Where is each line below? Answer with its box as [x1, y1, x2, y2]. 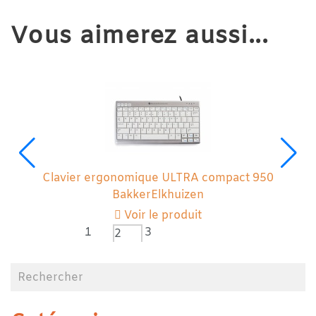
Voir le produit [121, 208, 202, 223]
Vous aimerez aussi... [11, 20, 269, 53]
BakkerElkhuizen [112, 188, 204, 202]
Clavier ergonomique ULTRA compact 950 [42, 171, 274, 186]
